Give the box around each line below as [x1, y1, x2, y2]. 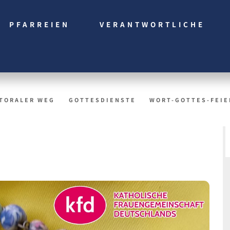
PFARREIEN [9, 18, 70, 29]
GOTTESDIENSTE [68, 96, 136, 104]
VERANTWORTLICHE [100, 18, 205, 29]
